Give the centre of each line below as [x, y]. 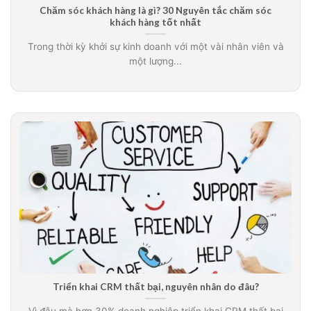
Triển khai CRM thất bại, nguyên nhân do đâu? [155, 287]
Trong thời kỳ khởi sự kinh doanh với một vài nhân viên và [155, 46]
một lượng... [155, 61]
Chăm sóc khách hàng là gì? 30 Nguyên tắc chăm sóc [155, 10]
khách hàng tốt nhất [155, 22]
